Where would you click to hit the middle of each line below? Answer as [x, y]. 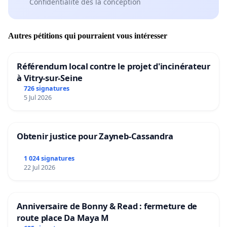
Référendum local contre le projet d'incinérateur [113, 66]
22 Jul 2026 [39, 167]
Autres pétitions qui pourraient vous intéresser [88, 36]
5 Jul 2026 [37, 98]
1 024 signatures [49, 158]
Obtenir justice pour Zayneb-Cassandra [95, 136]
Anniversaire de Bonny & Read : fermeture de [107, 206]
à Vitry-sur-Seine [50, 78]
